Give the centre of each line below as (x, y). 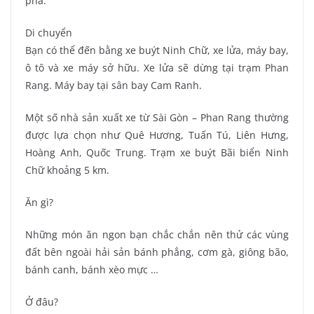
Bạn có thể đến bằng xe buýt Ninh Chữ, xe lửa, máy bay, (157, 50)
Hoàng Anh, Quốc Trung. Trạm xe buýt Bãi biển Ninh (157, 153)
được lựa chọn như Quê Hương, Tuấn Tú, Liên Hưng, (157, 135)
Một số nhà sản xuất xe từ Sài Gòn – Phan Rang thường (157, 118)
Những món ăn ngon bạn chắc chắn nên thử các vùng (157, 235)
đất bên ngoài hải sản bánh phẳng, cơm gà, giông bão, (157, 252)
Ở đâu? (42, 302)
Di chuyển (49, 33)
